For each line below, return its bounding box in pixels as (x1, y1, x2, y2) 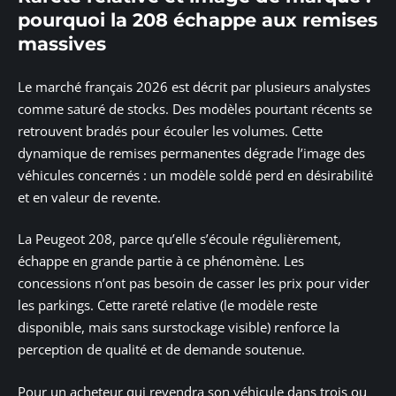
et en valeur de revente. (18, 187, 161, 206)
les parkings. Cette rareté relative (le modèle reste (18, 296, 317, 315)
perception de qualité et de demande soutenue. (18, 340, 305, 359)
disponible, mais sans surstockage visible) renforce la (18, 318, 339, 337)
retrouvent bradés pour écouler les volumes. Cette (18, 121, 323, 140)
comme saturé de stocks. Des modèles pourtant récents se (18, 99, 372, 118)
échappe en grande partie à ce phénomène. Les (18, 252, 304, 270)
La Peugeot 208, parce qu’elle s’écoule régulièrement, (18, 230, 341, 248)
